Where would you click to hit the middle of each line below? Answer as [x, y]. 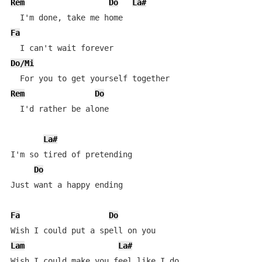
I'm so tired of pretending [71, 154]
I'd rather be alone [59, 109]
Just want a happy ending [66, 185]
